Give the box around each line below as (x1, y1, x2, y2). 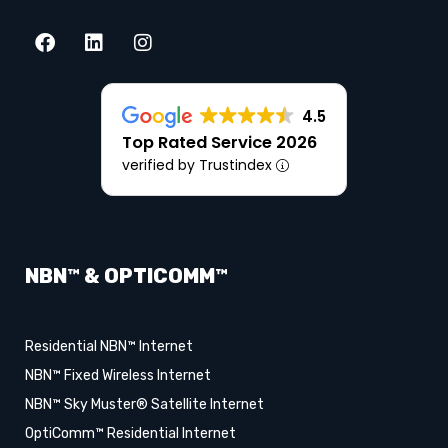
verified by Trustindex (122, 154, 277, 175)
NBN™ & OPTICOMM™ (25, 263, 228, 288)
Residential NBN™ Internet (25, 337, 193, 355)
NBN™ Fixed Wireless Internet (25, 366, 211, 384)
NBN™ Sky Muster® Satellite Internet (25, 395, 264, 413)
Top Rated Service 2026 (122, 130, 318, 154)
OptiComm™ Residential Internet (25, 424, 236, 442)
